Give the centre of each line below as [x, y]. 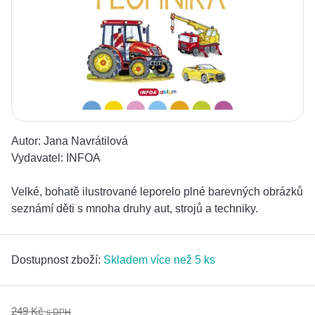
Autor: [27, 141]
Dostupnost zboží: [57, 260]
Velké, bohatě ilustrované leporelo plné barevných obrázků [157, 192]
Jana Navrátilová [86, 141]
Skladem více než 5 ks [159, 260]
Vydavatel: [39, 158]
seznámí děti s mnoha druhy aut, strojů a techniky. [135, 209]
